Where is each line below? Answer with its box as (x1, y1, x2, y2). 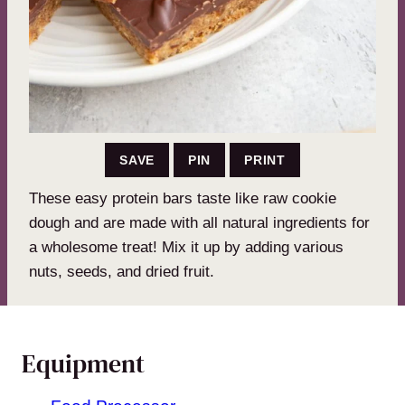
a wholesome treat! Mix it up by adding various (29, 239, 344, 257)
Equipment (22, 346, 145, 381)
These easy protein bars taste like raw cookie (29, 190, 336, 208)
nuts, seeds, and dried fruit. (29, 263, 214, 281)
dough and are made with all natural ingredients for (29, 214, 370, 232)
